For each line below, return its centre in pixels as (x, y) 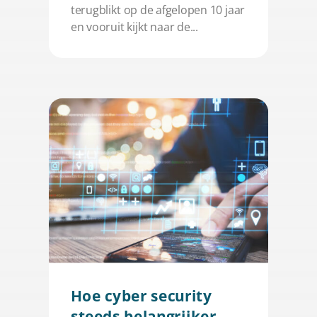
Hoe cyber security (141, 295)
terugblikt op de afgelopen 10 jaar (158, 10)
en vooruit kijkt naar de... (134, 27)
